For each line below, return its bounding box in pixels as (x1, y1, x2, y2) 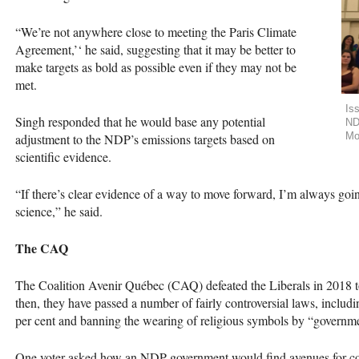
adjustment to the (15, 130, 104, 147)
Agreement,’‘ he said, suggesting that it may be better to (15, 40, 296, 58)
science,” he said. (15, 202, 103, 220)
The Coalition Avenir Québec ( (15, 276, 171, 293)
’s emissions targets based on (131, 130, 275, 147)
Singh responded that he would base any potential (15, 112, 265, 130)
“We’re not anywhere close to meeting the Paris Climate (15, 22, 296, 40)
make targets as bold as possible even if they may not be (15, 58, 296, 75)
